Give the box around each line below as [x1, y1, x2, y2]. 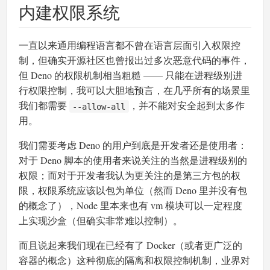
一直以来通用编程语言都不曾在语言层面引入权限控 [19, 39, 240, 52]
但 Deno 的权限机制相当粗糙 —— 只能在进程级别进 [19, 69, 242, 82]
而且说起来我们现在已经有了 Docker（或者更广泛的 [19, 239, 242, 252]
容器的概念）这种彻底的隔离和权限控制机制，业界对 [19, 254, 250, 267]
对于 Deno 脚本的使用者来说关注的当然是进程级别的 [19, 154, 247, 167]
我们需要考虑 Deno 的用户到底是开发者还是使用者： [19, 139, 247, 152]
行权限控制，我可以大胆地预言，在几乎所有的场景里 [19, 84, 250, 97]
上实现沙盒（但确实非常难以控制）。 [19, 214, 183, 227]
